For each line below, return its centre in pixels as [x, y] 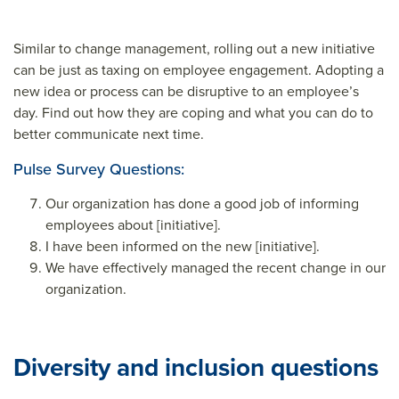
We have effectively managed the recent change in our [216, 268]
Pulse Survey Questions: [99, 169]
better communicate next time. [109, 134]
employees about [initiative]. [133, 225]
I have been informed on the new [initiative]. [183, 246]
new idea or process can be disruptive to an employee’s [186, 91]
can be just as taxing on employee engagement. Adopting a [199, 70]
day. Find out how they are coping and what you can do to [193, 113]
